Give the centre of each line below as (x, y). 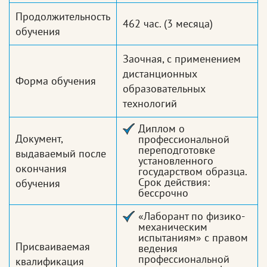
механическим (173, 227)
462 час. (142, 24)
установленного (176, 161)
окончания (41, 169)
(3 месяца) (187, 24)
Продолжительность (63, 17)
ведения (158, 249)
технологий (150, 104)
